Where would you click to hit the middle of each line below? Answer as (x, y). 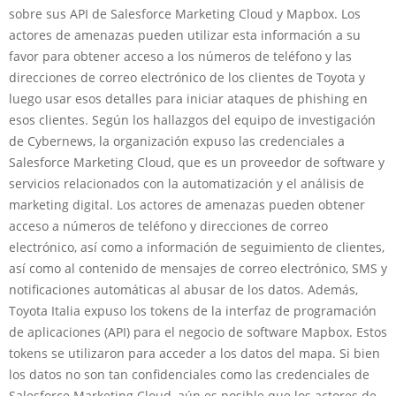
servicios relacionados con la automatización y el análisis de (187, 184)
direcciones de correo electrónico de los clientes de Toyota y (187, 78)
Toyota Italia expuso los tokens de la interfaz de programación (193, 311)
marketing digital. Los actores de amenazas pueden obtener (187, 205)
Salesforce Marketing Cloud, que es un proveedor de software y (197, 163)
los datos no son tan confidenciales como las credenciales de (189, 375)
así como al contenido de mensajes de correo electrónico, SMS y (198, 269)
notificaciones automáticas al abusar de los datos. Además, (183, 290)
